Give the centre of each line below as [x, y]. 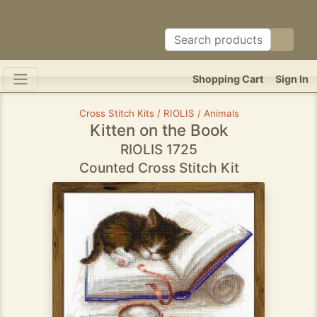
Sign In [292, 79]
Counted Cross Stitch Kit [159, 168]
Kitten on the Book [159, 130]
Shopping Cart [228, 79]
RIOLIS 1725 [159, 149]
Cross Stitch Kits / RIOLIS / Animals [159, 113]
